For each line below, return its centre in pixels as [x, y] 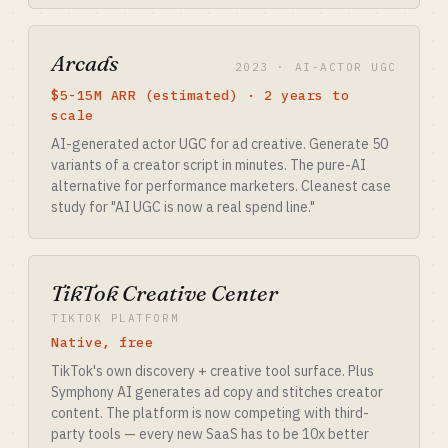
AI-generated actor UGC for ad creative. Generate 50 [219, 144]
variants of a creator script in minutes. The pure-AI [208, 165]
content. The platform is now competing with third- [210, 413]
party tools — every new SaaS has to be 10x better [210, 434]
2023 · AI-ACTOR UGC [315, 67]
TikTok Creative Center [164, 293]
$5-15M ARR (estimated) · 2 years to [200, 95]
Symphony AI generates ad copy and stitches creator [217, 392]
